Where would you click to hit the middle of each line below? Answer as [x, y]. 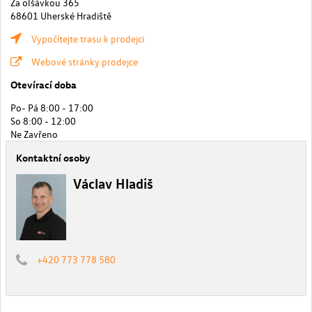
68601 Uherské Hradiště [61, 15]
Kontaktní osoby [53, 157]
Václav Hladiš [113, 182]
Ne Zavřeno [34, 134]
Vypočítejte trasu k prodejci [88, 38]
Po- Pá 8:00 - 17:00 [52, 107]
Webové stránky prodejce [85, 61]
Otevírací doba [44, 84]
